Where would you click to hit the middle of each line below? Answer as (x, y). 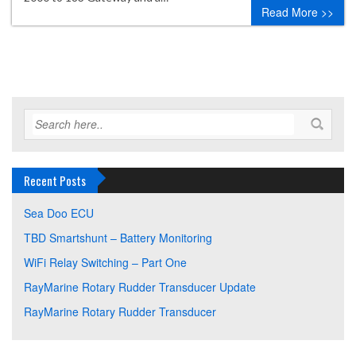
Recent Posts (55, 180)
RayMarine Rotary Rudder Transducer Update (140, 287)
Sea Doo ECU (59, 213)
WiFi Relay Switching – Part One (105, 262)
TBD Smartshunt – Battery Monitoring (118, 238)
